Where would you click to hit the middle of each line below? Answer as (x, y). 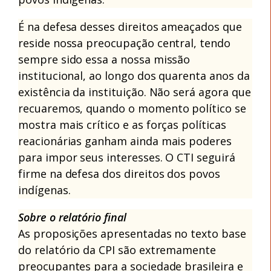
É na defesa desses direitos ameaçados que (130, 26)
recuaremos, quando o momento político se (132, 108)
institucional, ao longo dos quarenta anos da (134, 75)
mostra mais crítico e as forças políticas (122, 124)
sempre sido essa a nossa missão (104, 59)
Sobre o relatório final (72, 217)
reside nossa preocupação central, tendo (124, 43)
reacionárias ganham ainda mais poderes (125, 141)
